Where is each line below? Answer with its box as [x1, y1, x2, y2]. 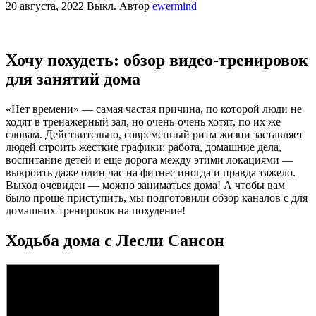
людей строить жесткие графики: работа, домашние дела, [6, 140, 281, 153]
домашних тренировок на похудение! [6, 204, 186, 217]
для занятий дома [6, 69, 140, 88]
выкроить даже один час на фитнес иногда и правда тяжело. [6, 166, 296, 178]
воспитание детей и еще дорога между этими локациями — [6, 153, 293, 166]
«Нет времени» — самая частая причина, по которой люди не [6, 102, 302, 115]
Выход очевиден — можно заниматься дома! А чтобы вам [6, 178, 285, 191]
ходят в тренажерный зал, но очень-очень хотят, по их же [6, 115, 281, 128]
